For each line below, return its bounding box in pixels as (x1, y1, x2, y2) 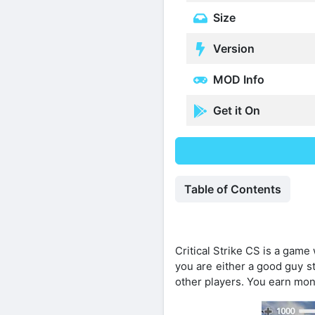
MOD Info (210, 72, 264, 86)
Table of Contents (184, 182, 281, 197)
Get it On (210, 103, 260, 117)
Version (210, 41, 255, 56)
